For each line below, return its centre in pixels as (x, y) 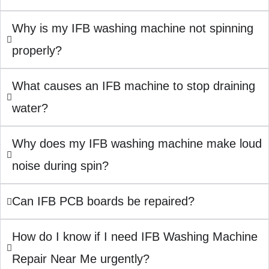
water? (30, 108)
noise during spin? (60, 165)
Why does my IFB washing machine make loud (137, 143)
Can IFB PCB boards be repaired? (103, 201)
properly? (37, 50)
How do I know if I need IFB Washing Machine (135, 236)
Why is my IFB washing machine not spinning (133, 28)
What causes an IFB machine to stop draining (134, 86)
